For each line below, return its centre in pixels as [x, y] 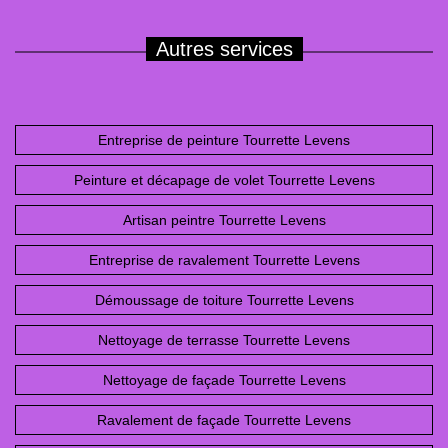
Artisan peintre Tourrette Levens [224, 219]
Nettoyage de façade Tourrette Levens [224, 379]
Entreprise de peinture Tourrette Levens [224, 139]
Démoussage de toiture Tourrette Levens [224, 299]
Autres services [224, 48]
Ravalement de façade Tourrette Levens [224, 419]
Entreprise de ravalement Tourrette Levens [224, 259]
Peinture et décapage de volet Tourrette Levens [224, 179]
